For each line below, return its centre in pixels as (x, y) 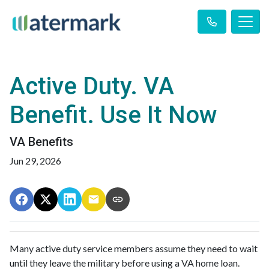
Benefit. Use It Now (113, 115)
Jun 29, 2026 (35, 161)
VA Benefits (41, 142)
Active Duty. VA (92, 86)
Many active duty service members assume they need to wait (134, 248)
